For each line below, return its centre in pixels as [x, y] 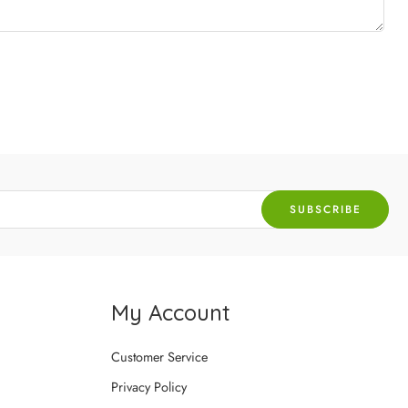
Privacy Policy [149, 386]
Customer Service [159, 356]
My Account [171, 312]
